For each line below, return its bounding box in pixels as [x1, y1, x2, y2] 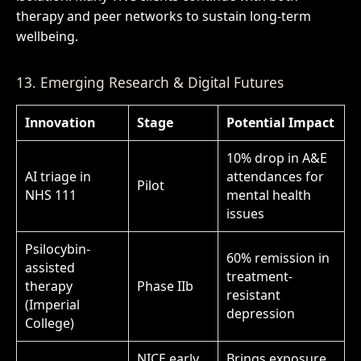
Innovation [24, 114, 95, 132]
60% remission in [226, 249, 330, 268]
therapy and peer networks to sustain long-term [15, 7, 311, 26]
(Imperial [24, 296, 80, 314]
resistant [226, 286, 280, 305]
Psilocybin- [24, 240, 90, 259]
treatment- [226, 268, 293, 286]
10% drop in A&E [226, 149, 327, 168]
